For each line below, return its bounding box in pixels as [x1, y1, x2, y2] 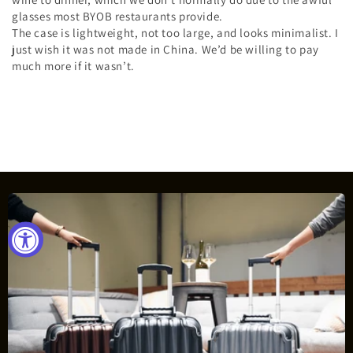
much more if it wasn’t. [12, 58, 135, 74]
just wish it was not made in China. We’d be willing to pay [12, 42, 319, 58]
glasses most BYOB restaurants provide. [12, 9, 223, 24]
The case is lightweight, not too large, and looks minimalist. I [12, 25, 339, 41]
